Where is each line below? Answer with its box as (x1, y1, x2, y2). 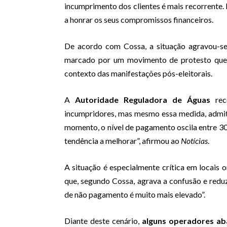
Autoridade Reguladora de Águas (75, 95, 211, 105)
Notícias (181, 136, 208, 146)
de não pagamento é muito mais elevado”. (64, 190, 205, 200)
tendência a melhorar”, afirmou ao (64, 136, 181, 146)
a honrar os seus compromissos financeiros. (64, 15, 213, 25)
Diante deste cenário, (64, 216, 142, 226)
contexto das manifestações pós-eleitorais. (64, 68, 212, 79)
